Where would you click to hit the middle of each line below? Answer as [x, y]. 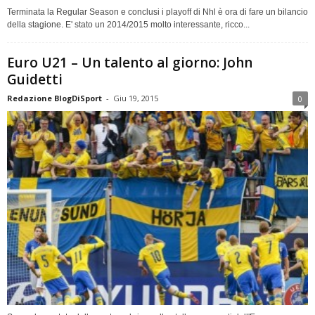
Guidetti [35, 79]
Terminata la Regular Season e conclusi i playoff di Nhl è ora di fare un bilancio [157, 12]
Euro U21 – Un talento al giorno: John [130, 62]
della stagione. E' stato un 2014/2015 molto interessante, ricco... [128, 24]
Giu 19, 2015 [136, 98]
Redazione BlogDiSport [54, 98]
